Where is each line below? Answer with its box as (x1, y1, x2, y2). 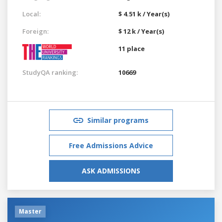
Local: (22, 9, 41, 18)
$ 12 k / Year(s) (118, 26, 164, 36)
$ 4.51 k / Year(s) (118, 9, 169, 18)
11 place (118, 44, 145, 53)
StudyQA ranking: (22, 67, 78, 77)
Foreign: (22, 26, 49, 36)
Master (19, 207, 42, 216)
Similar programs (87, 115, 149, 125)
